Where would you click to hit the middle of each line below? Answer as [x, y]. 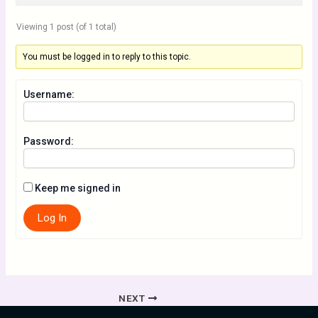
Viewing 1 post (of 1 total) [66, 27]
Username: [49, 94]
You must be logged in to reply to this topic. [106, 57]
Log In [52, 218]
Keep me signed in [77, 188]
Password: [48, 141]
